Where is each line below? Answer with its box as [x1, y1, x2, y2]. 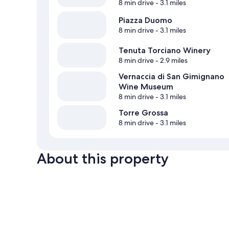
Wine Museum [119, 82, 173, 92]
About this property [37, 150, 169, 168]
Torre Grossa [119, 108, 168, 118]
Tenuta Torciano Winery [119, 45, 211, 56]
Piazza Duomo [119, 15, 172, 26]
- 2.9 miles [154, 56, 188, 65]
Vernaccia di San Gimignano [119, 72, 224, 82]
